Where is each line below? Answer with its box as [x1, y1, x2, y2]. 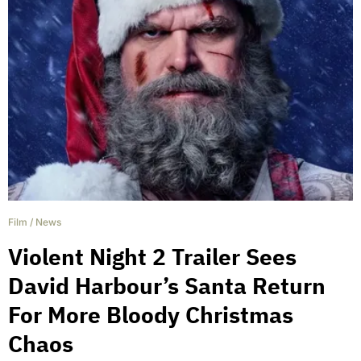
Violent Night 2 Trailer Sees [8, 242, 297, 272]
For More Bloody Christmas [8, 300, 293, 330]
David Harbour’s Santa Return [8, 271, 326, 301]
